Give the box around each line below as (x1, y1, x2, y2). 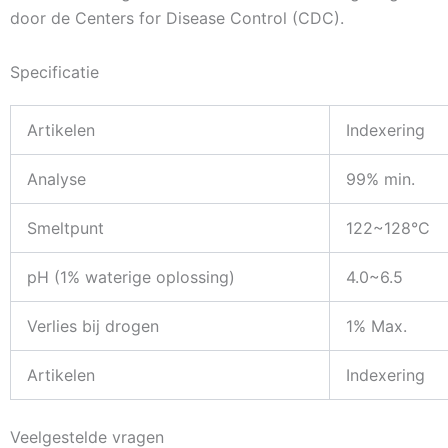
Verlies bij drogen (27, 316, 159, 337)
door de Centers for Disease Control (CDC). (10, 8, 344, 29)
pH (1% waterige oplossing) (27, 267, 235, 288)
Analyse (27, 169, 86, 190)
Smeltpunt (27, 218, 104, 239)
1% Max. (346, 316, 407, 337)
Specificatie (10, 62, 99, 83)
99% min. (346, 169, 415, 190)
